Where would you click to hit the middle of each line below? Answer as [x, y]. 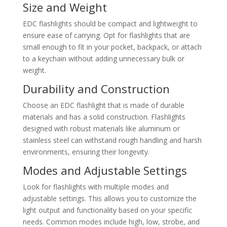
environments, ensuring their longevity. [86, 152]
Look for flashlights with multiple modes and [96, 187]
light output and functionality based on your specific [107, 210]
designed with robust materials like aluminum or [101, 128]
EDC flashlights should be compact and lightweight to [110, 24]
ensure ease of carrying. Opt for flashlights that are [106, 35]
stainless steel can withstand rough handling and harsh [112, 140]
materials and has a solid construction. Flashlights [104, 117]
